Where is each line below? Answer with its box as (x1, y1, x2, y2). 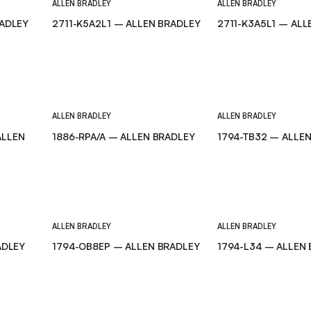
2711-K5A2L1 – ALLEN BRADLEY (52, 17, 201, 30)
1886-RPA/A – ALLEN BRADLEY (52, 130, 195, 142)
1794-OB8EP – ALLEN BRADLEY (52, 240, 200, 253)
